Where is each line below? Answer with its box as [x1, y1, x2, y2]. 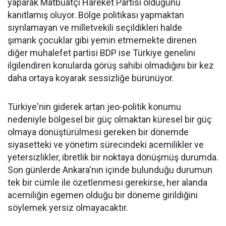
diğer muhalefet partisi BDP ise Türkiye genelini [8, 47, 195, 58]
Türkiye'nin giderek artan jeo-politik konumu [8, 101, 181, 112]
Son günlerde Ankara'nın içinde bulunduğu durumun [8, 164, 212, 175]
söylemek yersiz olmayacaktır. [8, 202, 128, 213]
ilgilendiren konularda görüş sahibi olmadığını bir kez [8, 60, 214, 71]
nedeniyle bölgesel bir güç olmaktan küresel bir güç [8, 114, 212, 125]
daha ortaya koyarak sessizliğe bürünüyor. [8, 73, 176, 83]
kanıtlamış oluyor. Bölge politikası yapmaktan [8, 10, 184, 20]
